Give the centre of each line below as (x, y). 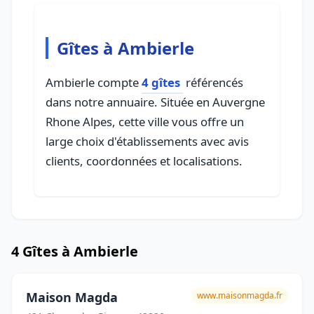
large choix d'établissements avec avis (147, 141)
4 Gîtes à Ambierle (75, 251)
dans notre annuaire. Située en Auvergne (155, 102)
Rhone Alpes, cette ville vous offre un (145, 122)
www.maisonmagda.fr (240, 295)
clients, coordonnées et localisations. (144, 161)
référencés (213, 82)
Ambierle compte (94, 82)
